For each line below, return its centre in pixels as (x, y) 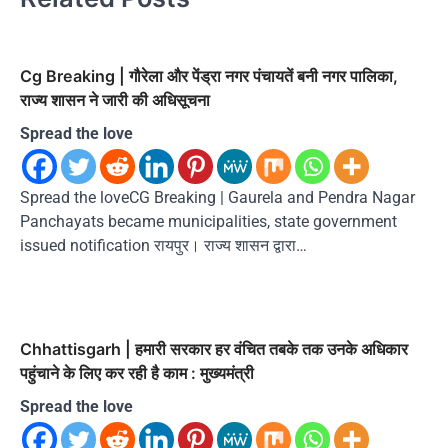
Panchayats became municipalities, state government (208, 221)
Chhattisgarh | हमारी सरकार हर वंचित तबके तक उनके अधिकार (214, 348)
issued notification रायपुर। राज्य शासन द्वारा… (163, 245)
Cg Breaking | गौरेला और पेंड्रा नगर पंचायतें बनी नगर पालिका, (209, 75)
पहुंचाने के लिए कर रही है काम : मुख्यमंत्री (137, 372)
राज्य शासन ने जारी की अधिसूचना (115, 99)
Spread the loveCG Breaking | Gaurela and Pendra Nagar (217, 197)
